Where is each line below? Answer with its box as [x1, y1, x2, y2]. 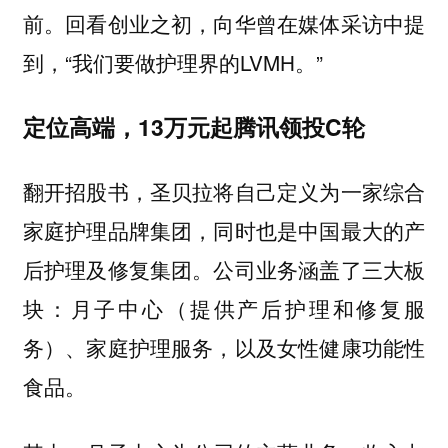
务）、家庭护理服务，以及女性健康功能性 [22, 331, 426, 362]
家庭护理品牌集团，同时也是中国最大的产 [22, 214, 426, 245]
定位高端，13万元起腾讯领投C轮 [22, 110, 365, 144]
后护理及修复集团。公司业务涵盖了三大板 [22, 253, 426, 284]
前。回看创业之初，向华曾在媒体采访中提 [22, 8, 426, 39]
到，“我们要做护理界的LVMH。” [22, 47, 323, 78]
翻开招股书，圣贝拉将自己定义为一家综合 [22, 175, 426, 206]
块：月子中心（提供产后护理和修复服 [22, 292, 426, 323]
